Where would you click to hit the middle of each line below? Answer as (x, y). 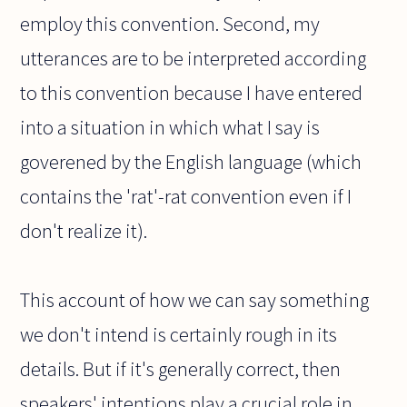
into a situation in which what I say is (170, 128)
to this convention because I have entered (192, 93)
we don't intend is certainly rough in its (179, 335)
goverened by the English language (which (191, 162)
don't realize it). (84, 231)
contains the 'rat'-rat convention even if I (186, 197)
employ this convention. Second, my (170, 24)
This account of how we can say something (195, 300)
